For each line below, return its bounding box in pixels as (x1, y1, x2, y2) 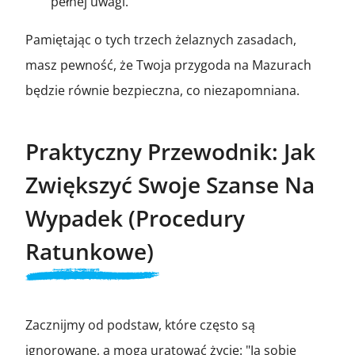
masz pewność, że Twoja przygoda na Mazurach (25, 55, 311, 74)
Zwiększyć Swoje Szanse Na (25, 169, 315, 200)
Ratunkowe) (25, 235, 154, 266)
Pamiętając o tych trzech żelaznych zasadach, (25, 30, 296, 48)
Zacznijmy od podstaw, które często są (25, 315, 255, 334)
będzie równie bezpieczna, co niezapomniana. (25, 81, 300, 99)
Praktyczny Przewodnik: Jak (25, 136, 315, 166)
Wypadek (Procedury (25, 202, 245, 233)
